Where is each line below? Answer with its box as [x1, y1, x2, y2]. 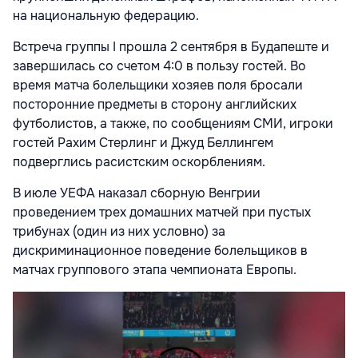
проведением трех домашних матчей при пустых [13, 203, 311, 221]
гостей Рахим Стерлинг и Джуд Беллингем [13, 133, 273, 151]
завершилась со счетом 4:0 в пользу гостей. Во [13, 57, 306, 74]
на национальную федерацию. [13, 6, 202, 24]
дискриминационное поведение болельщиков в [13, 241, 308, 259]
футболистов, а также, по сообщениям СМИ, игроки [13, 114, 333, 132]
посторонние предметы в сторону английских [13, 95, 296, 113]
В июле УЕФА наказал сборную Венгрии [13, 184, 261, 201]
